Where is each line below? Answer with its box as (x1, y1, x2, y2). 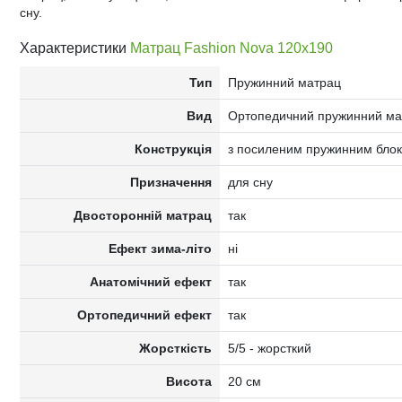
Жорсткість (139, 341, 213, 355)
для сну (227, 175, 273, 189)
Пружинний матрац (227, 75, 341, 90)
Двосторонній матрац (74, 208, 213, 223)
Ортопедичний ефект (77, 308, 213, 322)
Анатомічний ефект (90, 275, 213, 289)
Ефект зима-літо (109, 241, 213, 256)
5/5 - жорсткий (227, 341, 311, 355)
